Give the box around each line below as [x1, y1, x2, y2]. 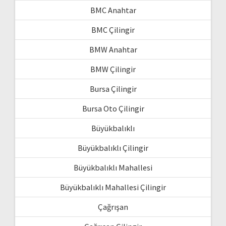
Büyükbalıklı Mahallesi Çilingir [60, 182, 166, 193]
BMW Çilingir [90, 64, 136, 75]
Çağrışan [98, 202, 128, 212]
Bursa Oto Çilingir [82, 103, 144, 114]
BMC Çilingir [91, 25, 135, 35]
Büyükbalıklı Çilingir [78, 143, 148, 153]
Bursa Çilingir [89, 84, 137, 94]
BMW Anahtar [89, 44, 137, 55]
